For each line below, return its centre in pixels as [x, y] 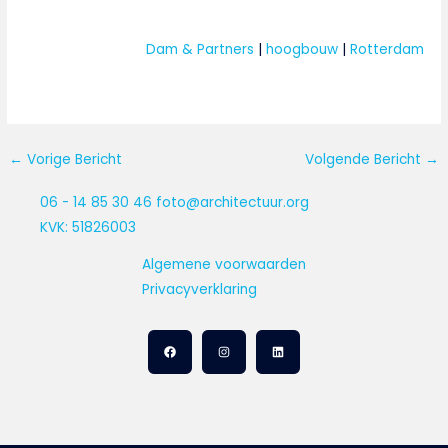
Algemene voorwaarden [224, 264]
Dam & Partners [200, 49]
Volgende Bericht [364, 160]
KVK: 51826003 [88, 227]
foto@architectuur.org [232, 202]
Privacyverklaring [199, 289]
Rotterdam [387, 49]
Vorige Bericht [73, 160]
